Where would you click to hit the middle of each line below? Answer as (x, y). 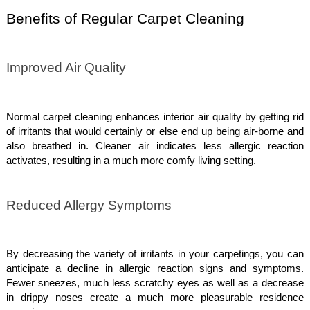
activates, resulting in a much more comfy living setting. (131, 160)
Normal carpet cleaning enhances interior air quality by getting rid (155, 117)
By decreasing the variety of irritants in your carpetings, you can (155, 254)
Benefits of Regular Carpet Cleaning (126, 19)
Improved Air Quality (66, 68)
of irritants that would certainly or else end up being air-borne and (155, 131)
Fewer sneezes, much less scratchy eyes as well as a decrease (155, 283)
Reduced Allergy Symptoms (89, 205)
